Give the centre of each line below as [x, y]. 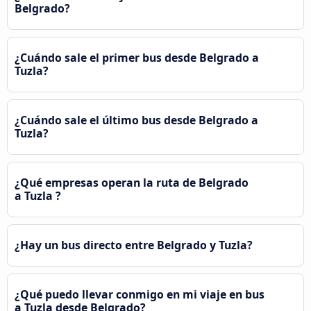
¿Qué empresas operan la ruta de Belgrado [132, 183]
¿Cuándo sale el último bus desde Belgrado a [136, 120]
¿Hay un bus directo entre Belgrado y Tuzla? [134, 245]
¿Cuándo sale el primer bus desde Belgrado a [137, 58]
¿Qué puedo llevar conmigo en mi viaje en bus [140, 295]
